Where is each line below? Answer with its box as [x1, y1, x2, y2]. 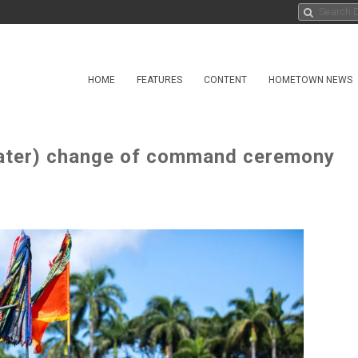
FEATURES [137, 74, 182, 86]
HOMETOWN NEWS [268, 74, 352, 86]
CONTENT [204, 74, 247, 86]
